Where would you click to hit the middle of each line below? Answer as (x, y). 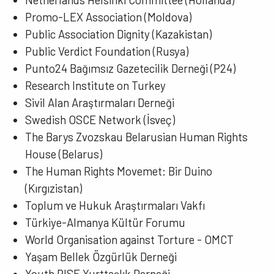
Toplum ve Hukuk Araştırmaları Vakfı (115, 205)
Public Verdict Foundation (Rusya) (107, 51)
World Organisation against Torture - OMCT (130, 239)
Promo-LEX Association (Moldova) (109, 17)
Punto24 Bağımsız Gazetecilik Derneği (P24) (131, 68)
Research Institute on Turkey (96, 85)
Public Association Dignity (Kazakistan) (119, 34)
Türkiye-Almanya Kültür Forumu (106, 222)
